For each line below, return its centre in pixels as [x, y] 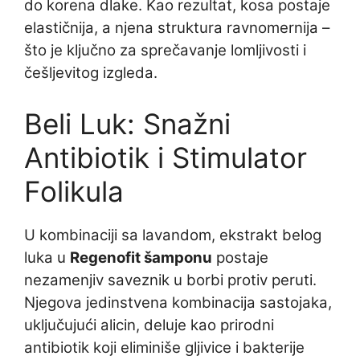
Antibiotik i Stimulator [166, 157]
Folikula [74, 191]
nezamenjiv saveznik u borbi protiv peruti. [170, 280]
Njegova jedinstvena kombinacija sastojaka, [178, 303]
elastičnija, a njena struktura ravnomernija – [177, 28]
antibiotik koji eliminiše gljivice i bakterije [164, 348]
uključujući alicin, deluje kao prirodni [149, 325]
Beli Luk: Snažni [127, 124]
